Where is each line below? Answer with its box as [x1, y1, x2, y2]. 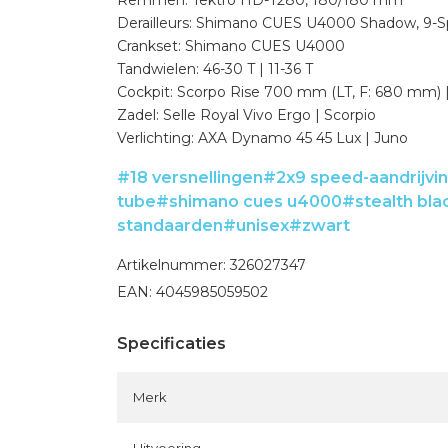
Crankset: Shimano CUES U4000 [117, 37, 345, 55]
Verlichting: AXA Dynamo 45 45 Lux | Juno [117, 129, 408, 147]
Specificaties [117, 334, 226, 353]
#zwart [289, 216, 350, 235]
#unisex [223, 216, 289, 235]
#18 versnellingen [117, 168, 263, 187]
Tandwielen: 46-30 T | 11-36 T [117, 60, 313, 78]
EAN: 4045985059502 [117, 283, 268, 301]
